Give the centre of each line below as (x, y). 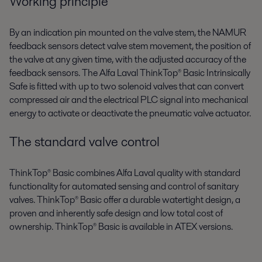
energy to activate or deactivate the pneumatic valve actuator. (130, 113)
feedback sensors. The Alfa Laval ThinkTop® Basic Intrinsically (130, 73)
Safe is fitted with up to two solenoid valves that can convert (127, 87)
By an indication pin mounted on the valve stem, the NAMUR (128, 33)
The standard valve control (86, 141)
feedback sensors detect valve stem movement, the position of (130, 46)
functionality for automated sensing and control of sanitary (124, 186)
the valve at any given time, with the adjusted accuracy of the (128, 60)
